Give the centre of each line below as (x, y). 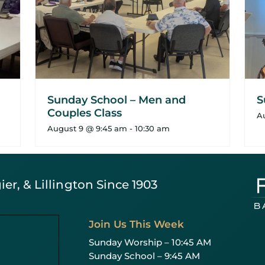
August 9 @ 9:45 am (87, 129)
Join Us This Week (136, 224)
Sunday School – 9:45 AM (144, 256)
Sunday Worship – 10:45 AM (150, 243)
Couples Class (84, 113)
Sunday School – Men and (116, 100)
